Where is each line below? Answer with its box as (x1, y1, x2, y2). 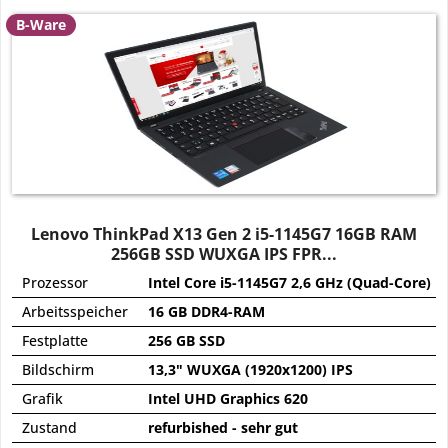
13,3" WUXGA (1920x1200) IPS (148, 360, 354, 380)
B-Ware (16, 15, 67, 35)
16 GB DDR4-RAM (148, 302, 266, 322)
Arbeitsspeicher (22, 302, 129, 322)
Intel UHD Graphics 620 (148, 389, 309, 409)
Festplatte (22, 331, 89, 351)
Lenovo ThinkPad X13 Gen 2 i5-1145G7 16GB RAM (31, 223, 418, 246)
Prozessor (22, 273, 89, 293)
